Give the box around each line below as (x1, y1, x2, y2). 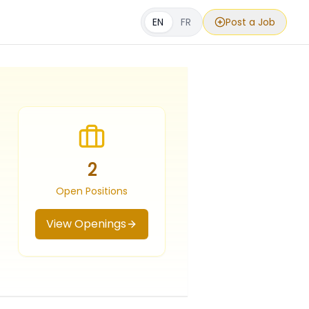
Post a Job (226, 15, 275, 29)
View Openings (46, 216, 126, 232)
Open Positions (56, 184, 128, 198)
